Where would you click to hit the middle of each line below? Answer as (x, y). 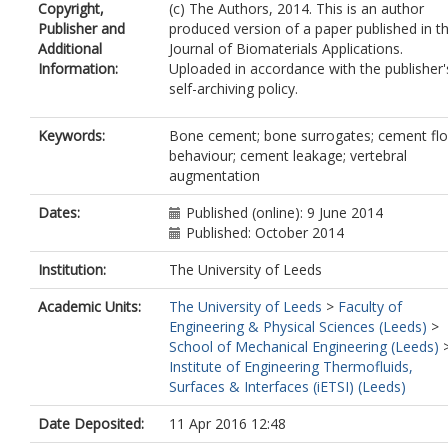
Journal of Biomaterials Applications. (286, 48)
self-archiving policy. (233, 88)
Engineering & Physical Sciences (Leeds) (298, 326)
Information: (78, 68)
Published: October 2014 (265, 232)
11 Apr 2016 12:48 (227, 423)
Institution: (72, 269)
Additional (70, 48)
